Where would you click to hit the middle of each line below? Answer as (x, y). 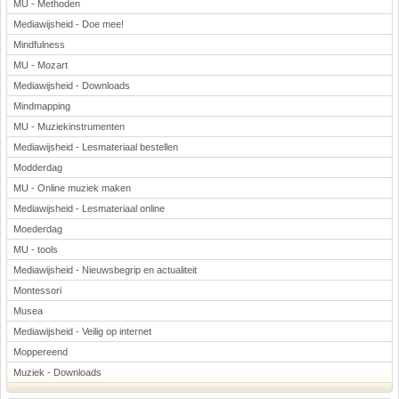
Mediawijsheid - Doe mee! (69, 24)
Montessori (37, 290)
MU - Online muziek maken (72, 188)
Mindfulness (39, 45)
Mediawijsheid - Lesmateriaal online (89, 208)
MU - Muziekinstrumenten (69, 126)
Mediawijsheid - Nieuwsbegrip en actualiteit (105, 270)
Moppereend (41, 352)
